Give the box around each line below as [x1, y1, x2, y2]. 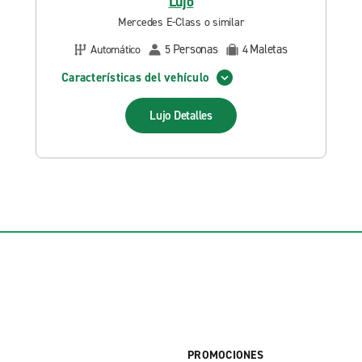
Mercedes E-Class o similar [117, 15, 245, 30]
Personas [172, 41, 218, 57]
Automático [90, 41, 141, 57]
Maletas [250, 41, 288, 57]
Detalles [173, 107, 213, 124]
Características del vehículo [61, 69, 208, 86]
